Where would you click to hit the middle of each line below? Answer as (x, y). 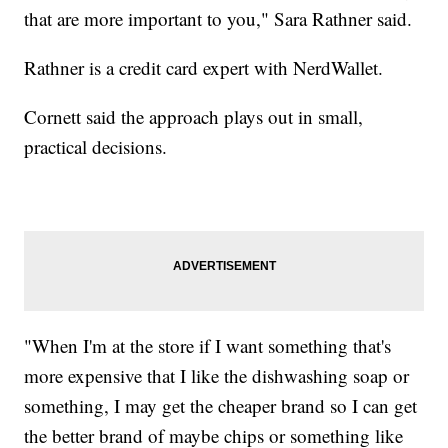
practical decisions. (96, 146)
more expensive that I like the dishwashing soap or (217, 375)
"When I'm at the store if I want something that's (208, 345)
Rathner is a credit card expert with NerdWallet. (204, 67)
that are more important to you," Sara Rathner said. (218, 18)
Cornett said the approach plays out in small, (194, 116)
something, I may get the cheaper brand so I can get (221, 405)
